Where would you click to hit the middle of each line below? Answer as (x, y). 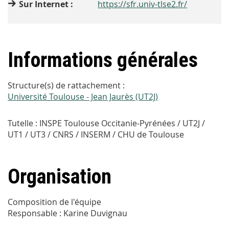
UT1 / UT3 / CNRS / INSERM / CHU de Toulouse (96, 135)
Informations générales (103, 60)
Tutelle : (22, 123)
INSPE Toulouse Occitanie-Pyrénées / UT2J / (122, 123)
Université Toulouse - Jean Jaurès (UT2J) (83, 97)
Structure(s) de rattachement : (66, 86)
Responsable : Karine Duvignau (67, 213)
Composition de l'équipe (54, 202)
